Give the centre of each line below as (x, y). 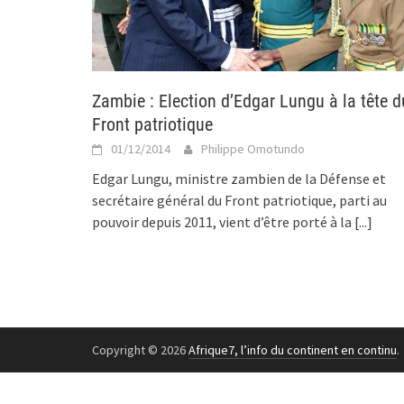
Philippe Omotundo (253, 149)
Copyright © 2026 (140, 350)
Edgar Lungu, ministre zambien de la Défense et (239, 179)
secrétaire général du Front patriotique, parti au (239, 201)
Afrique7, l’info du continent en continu (293, 350)
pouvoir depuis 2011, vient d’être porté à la (223, 222)
